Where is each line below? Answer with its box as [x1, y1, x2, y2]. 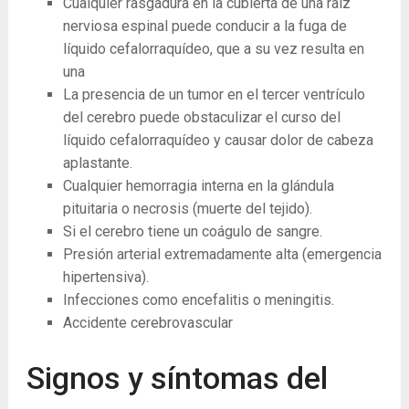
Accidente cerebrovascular [62, 314, 233, 331]
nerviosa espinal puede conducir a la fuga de [62, 17, 347, 35]
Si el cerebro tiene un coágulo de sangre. [62, 223, 322, 240]
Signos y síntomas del [26, 360, 328, 397]
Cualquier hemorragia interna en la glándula [62, 177, 334, 194]
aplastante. [62, 154, 132, 172]
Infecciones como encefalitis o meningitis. [62, 291, 334, 309]
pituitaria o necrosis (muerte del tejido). [62, 200, 312, 217]
